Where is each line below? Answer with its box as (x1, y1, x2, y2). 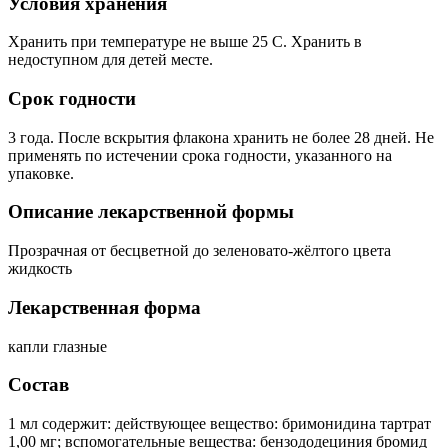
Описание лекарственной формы (8, 201, 294, 223)
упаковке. (8, 164, 74, 182)
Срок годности (8, 88, 136, 109)
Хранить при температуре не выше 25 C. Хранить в (8, 33, 362, 51)
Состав (8, 374, 69, 396)
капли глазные (8, 337, 107, 355)
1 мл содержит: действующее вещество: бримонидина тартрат (8, 415, 431, 433)
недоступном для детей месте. (8, 51, 213, 69)
